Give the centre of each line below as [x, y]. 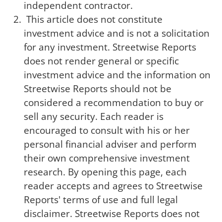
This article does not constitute [93, 19]
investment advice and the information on [117, 75]
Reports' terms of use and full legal [101, 200]
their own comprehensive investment [107, 158]
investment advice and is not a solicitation [117, 33]
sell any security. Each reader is [94, 116]
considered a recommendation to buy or [114, 103]
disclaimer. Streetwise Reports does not [112, 214]
